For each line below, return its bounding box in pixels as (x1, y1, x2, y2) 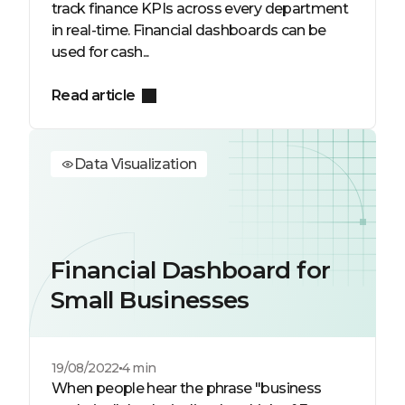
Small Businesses (51, 286, 250, 315)
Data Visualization (74, 155, 197, 173)
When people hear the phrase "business (52, 380, 322, 397)
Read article (52, 87, 136, 104)
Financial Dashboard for (51, 256, 331, 285)
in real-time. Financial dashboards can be (52, 22, 326, 39)
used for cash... (52, 43, 149, 61)
